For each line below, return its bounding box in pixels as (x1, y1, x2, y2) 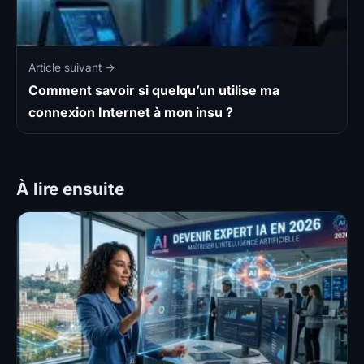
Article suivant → (28, 61, 115, 75)
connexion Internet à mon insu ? (28, 104, 233, 121)
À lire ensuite (16, 179, 124, 200)
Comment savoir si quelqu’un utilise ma (28, 82, 279, 99)
